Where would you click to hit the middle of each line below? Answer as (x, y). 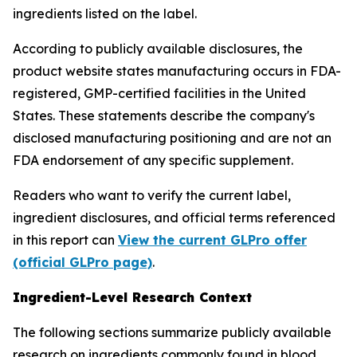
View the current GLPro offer (212, 240)
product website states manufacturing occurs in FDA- (177, 71)
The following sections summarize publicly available (172, 332)
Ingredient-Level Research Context (132, 297)
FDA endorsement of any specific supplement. (153, 160)
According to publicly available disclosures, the (158, 49)
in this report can (65, 240)
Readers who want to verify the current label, (152, 195)
